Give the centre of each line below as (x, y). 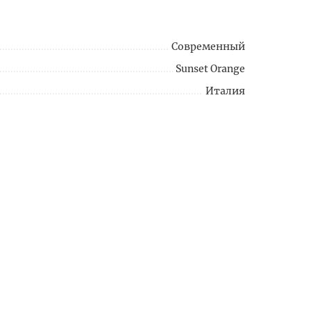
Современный (208, 47)
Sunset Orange (210, 69)
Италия (225, 91)
